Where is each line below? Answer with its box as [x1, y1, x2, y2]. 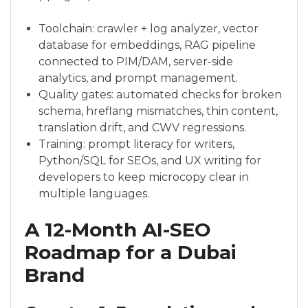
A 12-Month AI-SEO [25, 217, 211, 241]
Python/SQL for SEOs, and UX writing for [38, 154, 261, 168]
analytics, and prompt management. [38, 71, 238, 85]
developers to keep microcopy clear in [38, 170, 249, 184]
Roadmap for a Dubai [25, 240, 236, 264]
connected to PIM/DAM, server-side [38, 55, 233, 69]
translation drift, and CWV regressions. [38, 121, 246, 135]
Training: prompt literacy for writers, [38, 137, 234, 151]
